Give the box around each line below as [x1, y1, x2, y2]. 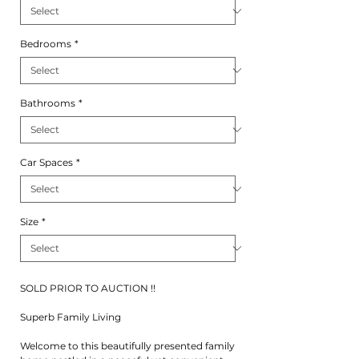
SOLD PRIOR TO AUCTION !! [20, 282, 158, 294]
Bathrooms [20, 97, 75, 109]
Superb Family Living [20, 311, 121, 323]
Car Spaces [20, 156, 73, 168]
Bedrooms [20, 38, 71, 50]
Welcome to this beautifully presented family [20, 340, 235, 352]
